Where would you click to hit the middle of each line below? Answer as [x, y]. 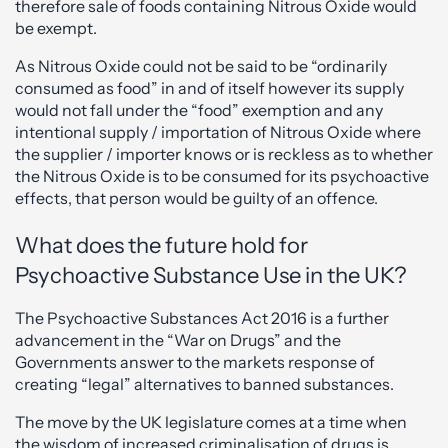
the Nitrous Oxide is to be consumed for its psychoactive [222, 176]
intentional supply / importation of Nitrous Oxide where [218, 132]
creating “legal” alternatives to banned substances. [204, 384]
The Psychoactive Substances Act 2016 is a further [202, 318]
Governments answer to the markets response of [195, 362]
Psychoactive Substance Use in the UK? [210, 275]
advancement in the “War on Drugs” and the [178, 340]
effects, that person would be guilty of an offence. [196, 198]
